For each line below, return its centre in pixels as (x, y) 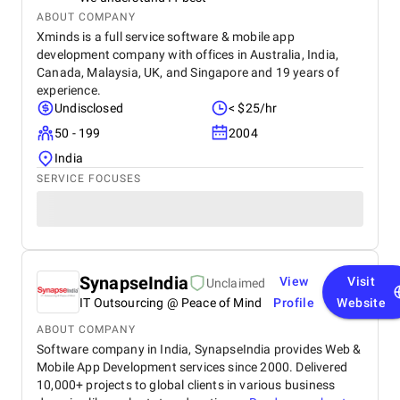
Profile (294, 303)
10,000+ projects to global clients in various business (186, 385)
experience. (69, 90)
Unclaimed (236, 283)
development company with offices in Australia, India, (188, 54)
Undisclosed (89, 108)
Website (362, 303)
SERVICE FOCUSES (89, 179)
